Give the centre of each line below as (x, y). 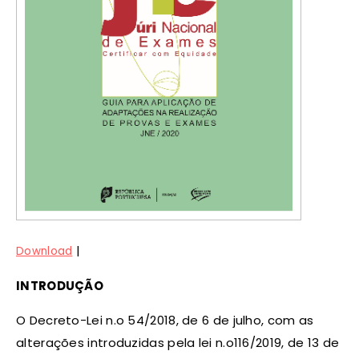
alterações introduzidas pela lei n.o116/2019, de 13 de (178, 343)
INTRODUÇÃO (60, 286)
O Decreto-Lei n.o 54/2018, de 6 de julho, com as (165, 321)
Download (44, 252)
